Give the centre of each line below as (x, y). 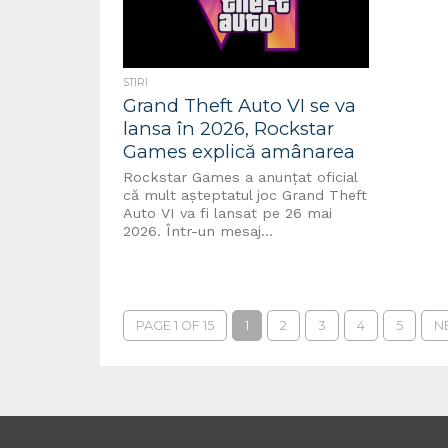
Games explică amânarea (239, 151)
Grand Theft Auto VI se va (240, 105)
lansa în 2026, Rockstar (229, 128)
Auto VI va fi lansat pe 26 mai (228, 213)
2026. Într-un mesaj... (198, 231)
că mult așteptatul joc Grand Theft (245, 195)
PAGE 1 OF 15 (175, 325)
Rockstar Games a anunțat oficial (240, 177)
